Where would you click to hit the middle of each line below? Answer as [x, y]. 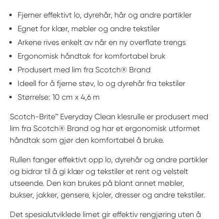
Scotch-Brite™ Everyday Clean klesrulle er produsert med [109, 117]
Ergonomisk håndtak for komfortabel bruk [92, 56]
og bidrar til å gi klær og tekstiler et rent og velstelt [99, 171]
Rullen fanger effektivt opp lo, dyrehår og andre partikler [109, 160]
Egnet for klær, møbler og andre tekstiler [89, 29]
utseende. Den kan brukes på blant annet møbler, [97, 183]
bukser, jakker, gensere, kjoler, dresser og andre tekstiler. [108, 195]
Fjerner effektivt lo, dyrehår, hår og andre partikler [105, 15]
